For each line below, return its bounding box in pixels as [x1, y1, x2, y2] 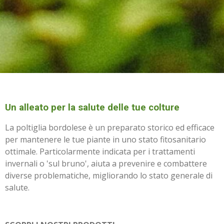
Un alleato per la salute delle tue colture [5, 102, 179, 113]
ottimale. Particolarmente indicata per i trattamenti [5, 146, 195, 157]
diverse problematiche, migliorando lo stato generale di [5, 170, 212, 181]
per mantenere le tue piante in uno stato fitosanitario [5, 134, 206, 145]
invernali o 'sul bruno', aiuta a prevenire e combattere [5, 158, 207, 169]
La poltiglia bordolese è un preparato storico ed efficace [5, 122, 214, 133]
